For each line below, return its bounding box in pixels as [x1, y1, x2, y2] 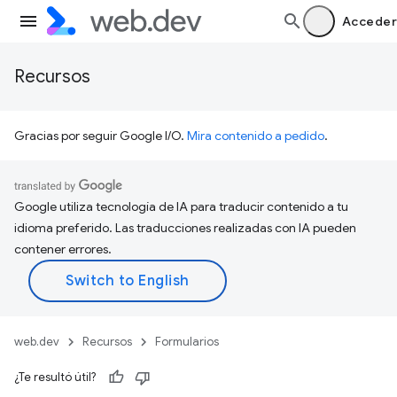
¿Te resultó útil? [14, 370, 96, 385]
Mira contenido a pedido [187, 128, 324, 144]
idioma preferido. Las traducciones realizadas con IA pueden [14, 220, 356, 236]
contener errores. [14, 241, 112, 257]
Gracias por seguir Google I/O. [14, 128, 187, 144]
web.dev [14, 334, 59, 349]
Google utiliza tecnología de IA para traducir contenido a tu [14, 198, 348, 214]
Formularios [155, 334, 219, 349]
